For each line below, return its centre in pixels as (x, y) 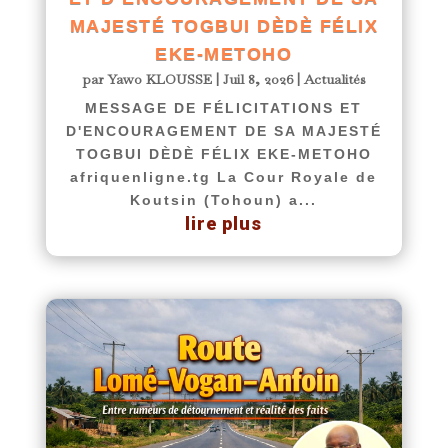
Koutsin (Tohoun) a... (224, 200)
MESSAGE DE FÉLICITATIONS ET (224, 108)
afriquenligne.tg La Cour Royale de (224, 177)
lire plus (224, 224)
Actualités (334, 79)
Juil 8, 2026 (257, 79)
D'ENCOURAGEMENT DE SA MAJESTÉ (223, 131)
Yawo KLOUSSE (159, 79)
